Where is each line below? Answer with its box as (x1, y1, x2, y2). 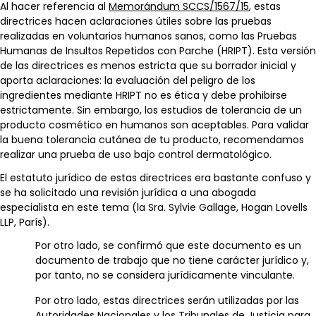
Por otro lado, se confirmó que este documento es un (35, 238, 301, 253)
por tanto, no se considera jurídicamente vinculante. (35, 267, 295, 282)
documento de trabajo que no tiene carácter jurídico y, (35, 253, 309, 267)
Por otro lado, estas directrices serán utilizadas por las (35, 293, 299, 308)
